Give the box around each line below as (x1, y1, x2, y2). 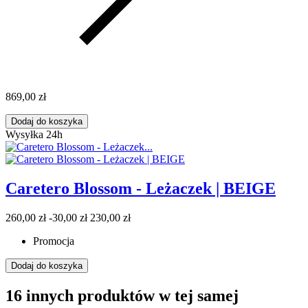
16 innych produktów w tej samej (5, 286, 239, 305)
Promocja (33, 234, 74, 247)
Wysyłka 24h (5, 128, 63, 140)
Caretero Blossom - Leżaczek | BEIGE (5, 179, 276, 197)
